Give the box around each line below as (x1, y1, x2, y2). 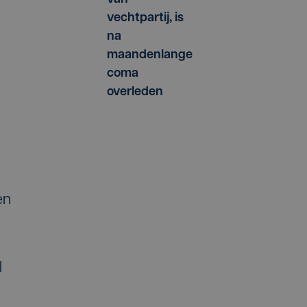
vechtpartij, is (107, 12, 184, 25)
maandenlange (107, 49, 193, 62)
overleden (107, 86, 163, 99)
